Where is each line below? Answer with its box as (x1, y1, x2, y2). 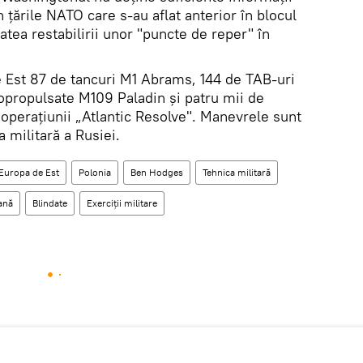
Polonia (79, 166, 111, 178)
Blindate (32, 197, 67, 209)
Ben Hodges (130, 166, 183, 178)
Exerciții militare (87, 197, 157, 209)
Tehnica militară (203, 166, 271, 178)
